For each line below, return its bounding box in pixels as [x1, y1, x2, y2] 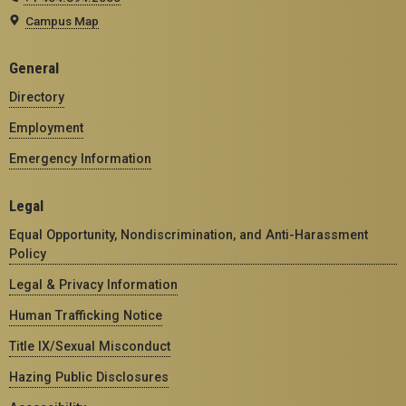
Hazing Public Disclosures [9, 369, 169, 384]
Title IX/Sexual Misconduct [9, 338, 170, 353]
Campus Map [25, 13, 99, 28]
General [9, 58, 59, 77]
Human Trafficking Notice [9, 307, 162, 323]
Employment [9, 120, 83, 135]
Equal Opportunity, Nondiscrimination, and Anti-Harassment [9, 227, 368, 242]
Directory [9, 89, 64, 104]
